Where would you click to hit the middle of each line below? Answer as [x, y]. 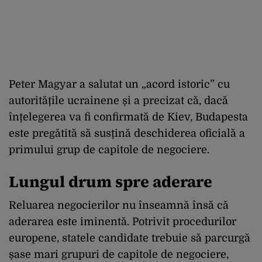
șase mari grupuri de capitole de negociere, [119, 255]
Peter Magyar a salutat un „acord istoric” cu [119, 85]
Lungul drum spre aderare [111, 182]
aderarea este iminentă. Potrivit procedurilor [123, 222]
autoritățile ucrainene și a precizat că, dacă [118, 101]
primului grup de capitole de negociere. [109, 150]
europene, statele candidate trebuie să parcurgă [130, 238]
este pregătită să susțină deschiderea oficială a [127, 134]
